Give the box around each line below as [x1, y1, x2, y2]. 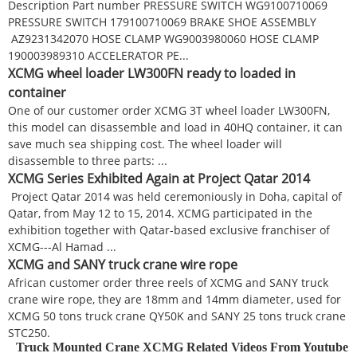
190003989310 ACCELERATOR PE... [8, 47, 189, 63]
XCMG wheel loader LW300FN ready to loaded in [8, 64, 296, 82]
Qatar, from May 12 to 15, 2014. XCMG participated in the [8, 205, 312, 221]
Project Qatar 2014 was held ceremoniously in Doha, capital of [8, 188, 342, 204]
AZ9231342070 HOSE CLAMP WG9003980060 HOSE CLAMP [8, 30, 319, 46]
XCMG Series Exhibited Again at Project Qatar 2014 [8, 169, 310, 187]
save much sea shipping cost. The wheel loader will [8, 135, 282, 151]
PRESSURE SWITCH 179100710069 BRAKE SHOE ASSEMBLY [8, 14, 316, 29]
